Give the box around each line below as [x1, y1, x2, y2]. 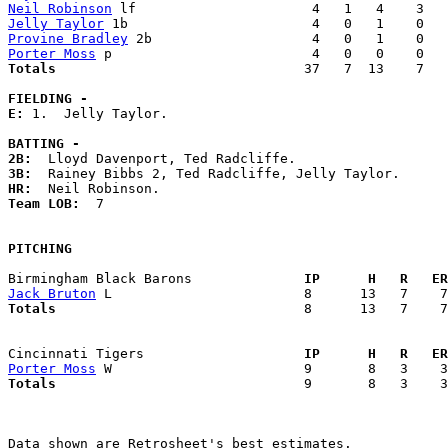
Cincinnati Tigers [8, 346, 288, 362]
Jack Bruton [8, 286, 96, 302]
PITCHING [8, 241, 72, 257]
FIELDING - [8, 91, 88, 107]
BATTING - [8, 136, 80, 152]
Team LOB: [8, 196, 96, 212]
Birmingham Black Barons [8, 271, 288, 287]
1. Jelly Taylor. [32, 106, 176, 122]
